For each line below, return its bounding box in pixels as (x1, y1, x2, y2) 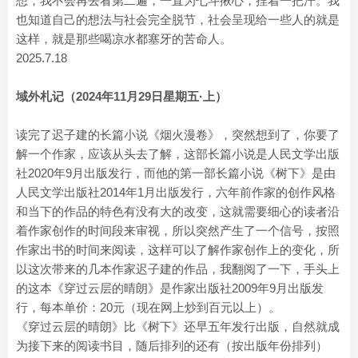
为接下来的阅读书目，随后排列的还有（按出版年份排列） (16, 339, 328, 352)
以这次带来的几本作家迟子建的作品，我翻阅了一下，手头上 (16, 262, 340, 276)
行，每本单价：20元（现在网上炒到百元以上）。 (16, 300, 280, 314)
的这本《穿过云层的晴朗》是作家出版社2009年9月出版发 (16, 281, 324, 295)
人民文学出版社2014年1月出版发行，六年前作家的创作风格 (16, 185, 336, 199)
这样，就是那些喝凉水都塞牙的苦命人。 (16, 32, 232, 46)
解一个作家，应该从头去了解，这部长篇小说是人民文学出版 (16, 147, 340, 161)
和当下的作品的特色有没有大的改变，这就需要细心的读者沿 (16, 205, 340, 218)
